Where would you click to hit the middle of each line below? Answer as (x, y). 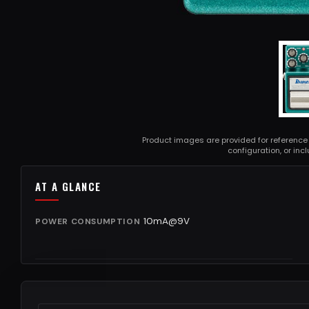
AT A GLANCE (68, 186)
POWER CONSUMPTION (88, 221)
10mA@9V (166, 221)
